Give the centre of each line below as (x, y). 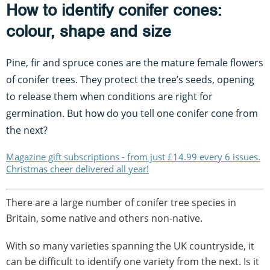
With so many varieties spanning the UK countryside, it (130, 246)
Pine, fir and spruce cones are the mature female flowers (135, 62)
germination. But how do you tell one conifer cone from (132, 113)
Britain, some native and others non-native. (104, 218)
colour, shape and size (89, 31)
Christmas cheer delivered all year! (77, 168)
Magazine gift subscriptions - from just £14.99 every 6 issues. (133, 156)
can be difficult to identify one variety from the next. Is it (133, 261)
